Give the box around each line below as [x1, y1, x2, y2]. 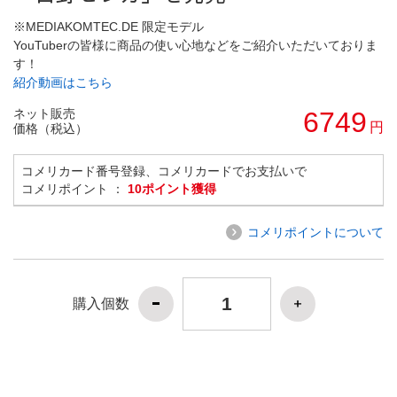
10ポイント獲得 [128, 181, 216, 196]
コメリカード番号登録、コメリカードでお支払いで [21, 163, 307, 178]
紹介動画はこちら [13, 74, 113, 90]
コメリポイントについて [247, 224, 384, 239]
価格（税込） [13, 121, 88, 136]
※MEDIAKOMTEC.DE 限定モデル [13, 19, 204, 34]
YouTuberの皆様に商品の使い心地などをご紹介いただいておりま [13, 37, 378, 52]
